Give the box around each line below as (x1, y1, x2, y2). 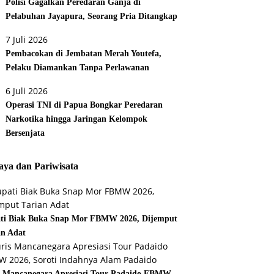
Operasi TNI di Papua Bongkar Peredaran (6, 100, 163, 110)
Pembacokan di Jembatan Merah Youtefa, (6, 49, 162, 59)
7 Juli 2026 (6, 34, 48, 46)
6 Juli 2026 (6, 85, 48, 97)
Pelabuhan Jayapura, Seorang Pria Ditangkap (6, 12, 178, 21)
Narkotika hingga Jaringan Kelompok (6, 114, 148, 124)
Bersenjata (6, 128, 45, 138)
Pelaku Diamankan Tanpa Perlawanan (6, 63, 150, 73)
